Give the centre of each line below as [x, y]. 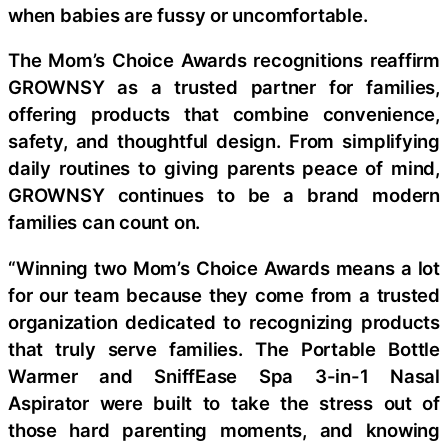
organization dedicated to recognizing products [224, 321]
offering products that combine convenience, [224, 114]
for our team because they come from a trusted [224, 294]
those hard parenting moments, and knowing [224, 429]
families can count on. [104, 222]
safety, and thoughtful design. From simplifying [224, 141]
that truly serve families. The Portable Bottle [224, 348]
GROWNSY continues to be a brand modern [224, 195]
